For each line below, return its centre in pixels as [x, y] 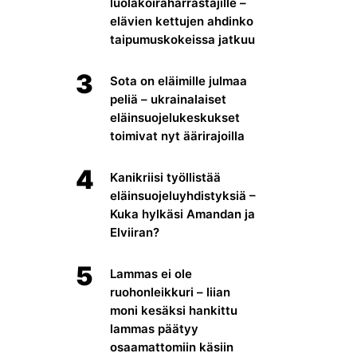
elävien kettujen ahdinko [182, 22]
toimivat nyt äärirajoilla [178, 136]
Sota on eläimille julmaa [179, 81]
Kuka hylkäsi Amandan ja [183, 214]
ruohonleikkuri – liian [171, 292]
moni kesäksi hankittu [174, 310]
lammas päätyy [155, 328]
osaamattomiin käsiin [172, 347]
